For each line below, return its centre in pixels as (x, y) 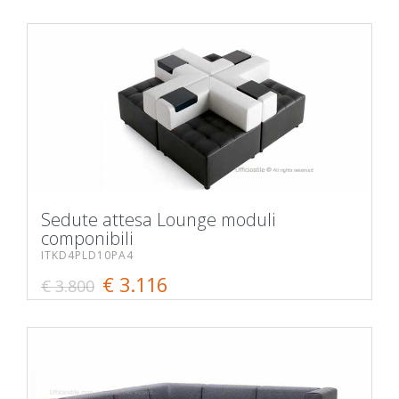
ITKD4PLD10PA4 (87, 256)
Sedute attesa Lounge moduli (159, 220)
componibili (87, 239)
